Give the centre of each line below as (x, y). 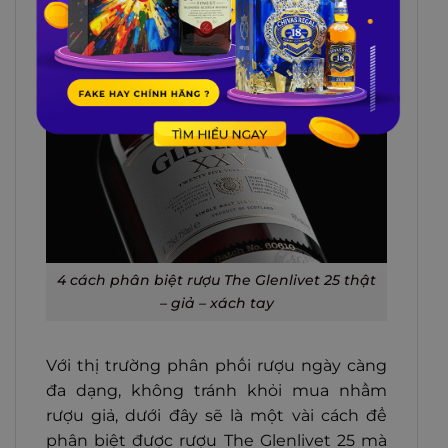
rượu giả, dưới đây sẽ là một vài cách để (216, 415)
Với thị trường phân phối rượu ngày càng (216, 365)
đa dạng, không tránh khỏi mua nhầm (216, 390)
